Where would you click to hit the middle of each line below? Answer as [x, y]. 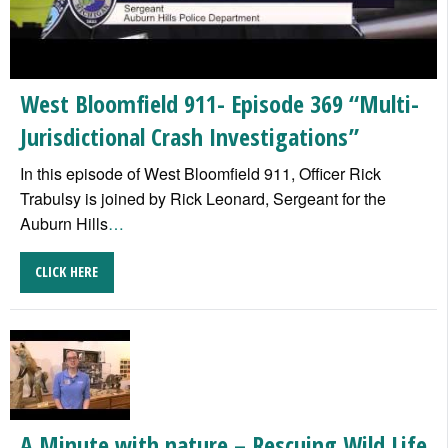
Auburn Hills [64, 224]
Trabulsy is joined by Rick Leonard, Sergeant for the [203, 199]
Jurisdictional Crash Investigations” [189, 137]
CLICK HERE [67, 272]
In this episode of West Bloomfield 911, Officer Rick [200, 174]
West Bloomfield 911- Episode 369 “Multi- [219, 104]
